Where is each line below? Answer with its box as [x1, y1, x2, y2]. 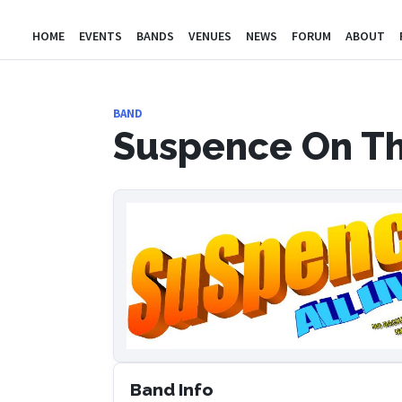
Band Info [130, 380, 214, 400]
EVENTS [79, 28, 122, 44]
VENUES [188, 28, 232, 44]
